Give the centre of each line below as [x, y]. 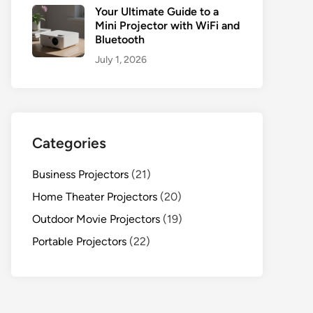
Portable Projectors [79, 241]
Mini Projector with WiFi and [167, 26]
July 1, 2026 [121, 60]
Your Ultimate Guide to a [157, 12]
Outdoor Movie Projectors [96, 219]
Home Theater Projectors [95, 197]
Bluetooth [120, 39]
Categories [69, 143]
